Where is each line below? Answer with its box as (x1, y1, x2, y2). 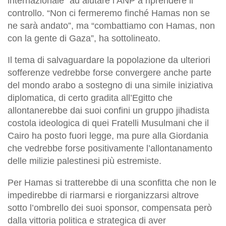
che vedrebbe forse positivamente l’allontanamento (8, 143, 212, 153)
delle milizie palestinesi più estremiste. (8, 155, 161, 166)
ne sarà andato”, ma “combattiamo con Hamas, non (8, 20, 215, 31)
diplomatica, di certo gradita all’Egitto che (8, 92, 173, 103)
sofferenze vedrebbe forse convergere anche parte (8, 67, 211, 78)
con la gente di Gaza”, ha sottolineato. (8, 33, 160, 43)
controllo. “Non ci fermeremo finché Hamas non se (8, 8, 210, 18)
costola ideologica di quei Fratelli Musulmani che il (8, 118, 209, 128)
